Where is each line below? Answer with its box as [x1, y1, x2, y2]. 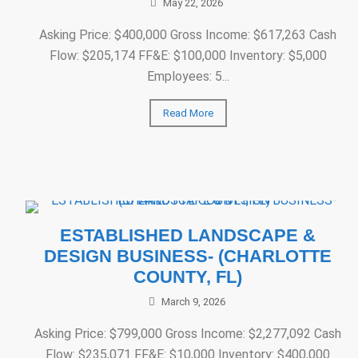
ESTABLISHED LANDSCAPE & [60, 225, 316, 245]
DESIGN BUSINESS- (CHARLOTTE [44, 246, 332, 266]
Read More [162, 107, 213, 119]
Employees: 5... [146, 69, 229, 84]
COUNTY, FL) [133, 267, 243, 287]
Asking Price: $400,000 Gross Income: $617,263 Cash [39, 27, 337, 42]
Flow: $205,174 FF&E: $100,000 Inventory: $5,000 [49, 48, 327, 63]
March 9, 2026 [161, 296, 225, 308]
